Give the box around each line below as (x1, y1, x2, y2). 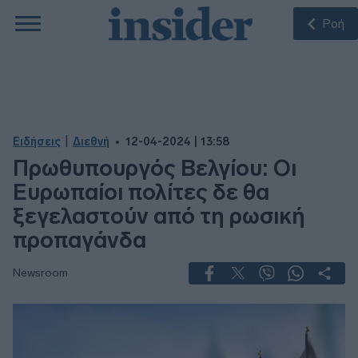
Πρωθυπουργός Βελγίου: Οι (13, 155, 296, 181)
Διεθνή (73, 135, 109, 149)
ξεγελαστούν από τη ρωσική (13, 203, 305, 229)
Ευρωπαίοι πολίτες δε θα (13, 179, 269, 205)
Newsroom (13, 266, 68, 280)
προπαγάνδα (13, 227, 146, 253)
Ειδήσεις (13, 135, 61, 149)
